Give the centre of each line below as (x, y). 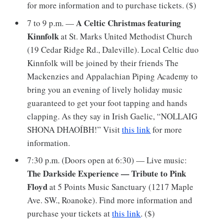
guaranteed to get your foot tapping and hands (108, 103)
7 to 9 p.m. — (52, 23)
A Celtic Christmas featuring (129, 23)
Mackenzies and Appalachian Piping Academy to (113, 76)
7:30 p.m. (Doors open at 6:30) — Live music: (107, 160)
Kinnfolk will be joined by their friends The (103, 63)
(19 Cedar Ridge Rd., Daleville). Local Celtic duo (113, 49)
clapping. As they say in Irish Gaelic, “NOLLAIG (112, 116)
